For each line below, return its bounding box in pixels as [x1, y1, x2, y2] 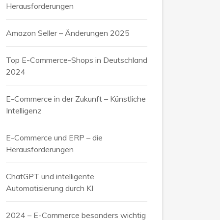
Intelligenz [6, 105, 42, 115]
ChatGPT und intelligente [6, 171, 94, 181]
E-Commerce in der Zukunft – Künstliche [6, 93, 146, 104]
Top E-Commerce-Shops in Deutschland [6, 55, 147, 65]
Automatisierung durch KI [6, 183, 93, 193]
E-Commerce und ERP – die [6, 132, 103, 142]
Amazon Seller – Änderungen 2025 [6, 27, 130, 38]
